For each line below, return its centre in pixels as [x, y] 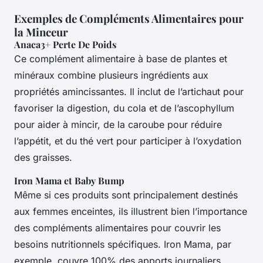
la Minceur [41, 32]
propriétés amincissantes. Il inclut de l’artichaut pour [129, 91]
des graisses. [43, 157]
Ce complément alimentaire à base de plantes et [121, 58]
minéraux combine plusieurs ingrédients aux [111, 75]
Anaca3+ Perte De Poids [65, 44]
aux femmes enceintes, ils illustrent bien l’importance [131, 211]
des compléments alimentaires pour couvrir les [117, 227]
